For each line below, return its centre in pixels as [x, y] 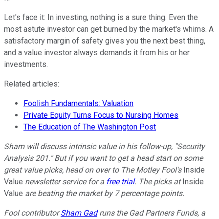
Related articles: [32, 84]
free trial [120, 181]
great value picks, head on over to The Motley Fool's [94, 170]
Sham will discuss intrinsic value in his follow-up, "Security [104, 146]
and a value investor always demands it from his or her [97, 52]
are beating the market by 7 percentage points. [104, 193]
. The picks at [158, 181]
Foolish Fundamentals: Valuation [78, 103]
